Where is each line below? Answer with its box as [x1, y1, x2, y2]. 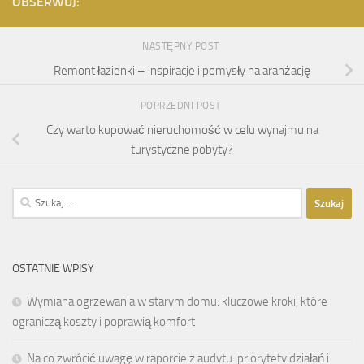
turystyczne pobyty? [131, 141, 233, 157]
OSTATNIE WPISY [12, 262, 94, 276]
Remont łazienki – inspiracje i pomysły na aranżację [54, 63, 310, 78]
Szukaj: [11, 189, 46, 205]
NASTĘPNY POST [142, 40, 222, 52]
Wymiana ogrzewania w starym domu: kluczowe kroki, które [27, 294, 327, 310]
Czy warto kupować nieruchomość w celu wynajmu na [45, 122, 318, 137]
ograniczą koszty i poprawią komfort [12, 314, 195, 330]
